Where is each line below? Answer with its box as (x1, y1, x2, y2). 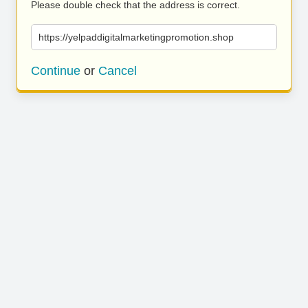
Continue (31, 64, 80, 78)
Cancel (98, 64, 137, 78)
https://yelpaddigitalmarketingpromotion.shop (38, 32, 234, 43)
